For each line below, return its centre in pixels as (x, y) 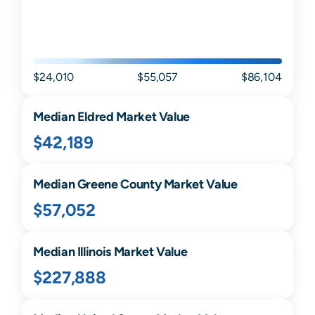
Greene (97, 184)
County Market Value (178, 184)
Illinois (94, 252)
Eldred (95, 117)
